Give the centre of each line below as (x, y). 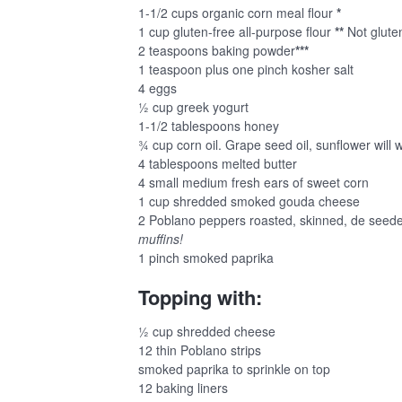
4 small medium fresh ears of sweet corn (253, 183)
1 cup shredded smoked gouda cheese (249, 201)
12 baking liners (183, 388)
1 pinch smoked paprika (206, 258)
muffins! (161, 239)
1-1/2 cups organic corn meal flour (236, 13)
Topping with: (200, 297)
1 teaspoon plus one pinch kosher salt (246, 70)
